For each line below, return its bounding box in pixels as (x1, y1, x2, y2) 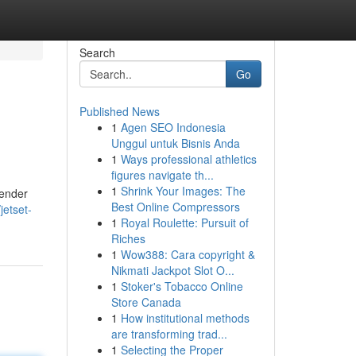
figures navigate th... (110, 167, 214, 183)
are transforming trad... (110, 326, 227, 342)
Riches (110, 230, 145, 246)
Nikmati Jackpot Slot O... (110, 262, 234, 278)
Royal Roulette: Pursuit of (120, 215, 249, 230)
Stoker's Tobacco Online (120, 278, 243, 294)
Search (79, 44, 115, 60)
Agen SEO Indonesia (120, 119, 226, 135)
